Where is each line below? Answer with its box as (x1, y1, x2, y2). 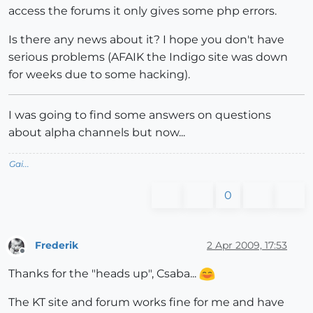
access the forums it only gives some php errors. (8, 4, 277, 18)
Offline (22, 251, 49, 262)
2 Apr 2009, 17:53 (207, 238, 287, 252)
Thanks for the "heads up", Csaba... (8, 266, 199, 280)
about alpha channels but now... (8, 126, 185, 140)
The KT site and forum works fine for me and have (8, 295, 284, 309)
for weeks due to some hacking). (8, 68, 190, 82)
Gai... (9, 159, 29, 170)
